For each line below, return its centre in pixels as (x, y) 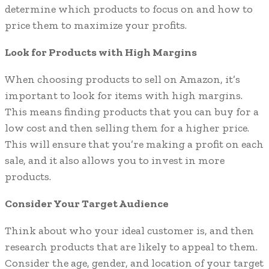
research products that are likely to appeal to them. (131, 247)
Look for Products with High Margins (101, 53)
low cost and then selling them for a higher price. (127, 128)
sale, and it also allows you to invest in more (115, 161)
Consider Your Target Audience (87, 204)
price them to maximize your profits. (96, 26)
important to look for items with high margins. (124, 96)
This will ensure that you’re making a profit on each (134, 144)
